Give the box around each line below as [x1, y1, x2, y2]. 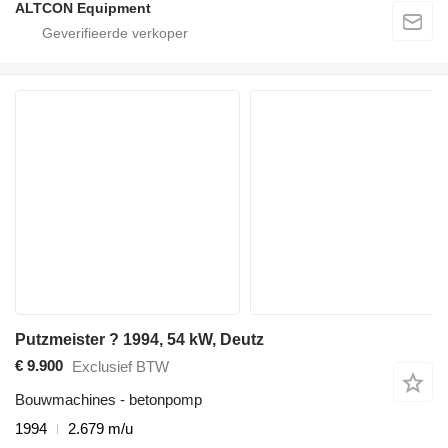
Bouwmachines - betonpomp [15, 390, 202, 408]
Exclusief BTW [72, 358, 169, 376]
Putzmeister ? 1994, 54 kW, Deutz [15, 330, 264, 348]
